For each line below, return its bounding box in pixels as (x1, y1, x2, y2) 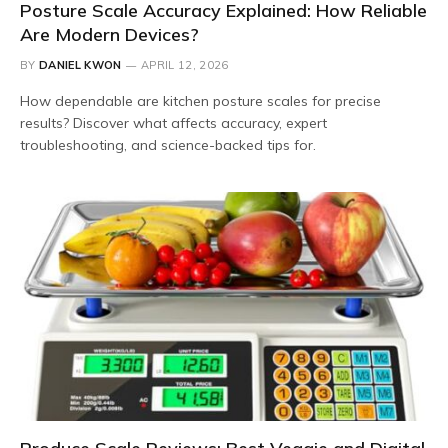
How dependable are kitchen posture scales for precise (20, 91, 381, 110)
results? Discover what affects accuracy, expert (20, 113, 327, 132)
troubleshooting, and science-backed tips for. (20, 135, 316, 154)
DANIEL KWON (39, 57, 122, 72)
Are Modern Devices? (20, 22, 199, 46)
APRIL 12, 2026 (141, 57, 229, 72)
